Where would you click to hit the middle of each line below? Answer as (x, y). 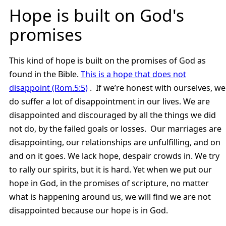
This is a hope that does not (133, 74)
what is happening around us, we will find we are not (110, 196)
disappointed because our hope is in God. (89, 210)
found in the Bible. (45, 74)
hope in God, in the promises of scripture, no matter (109, 183)
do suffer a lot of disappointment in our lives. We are (109, 101)
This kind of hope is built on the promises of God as (107, 60)
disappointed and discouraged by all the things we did (112, 115)
